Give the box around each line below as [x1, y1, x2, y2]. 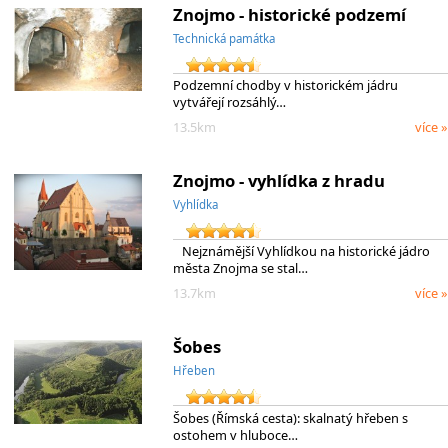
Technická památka [172, 30, 275, 46]
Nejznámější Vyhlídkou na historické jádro [172, 242, 430, 261]
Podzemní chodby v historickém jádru [172, 76, 398, 95]
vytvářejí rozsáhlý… [172, 93, 286, 112]
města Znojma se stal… [172, 259, 308, 278]
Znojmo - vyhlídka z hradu [172, 168, 385, 192]
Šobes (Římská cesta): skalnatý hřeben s [172, 408, 408, 427]
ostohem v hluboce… [172, 425, 298, 444]
